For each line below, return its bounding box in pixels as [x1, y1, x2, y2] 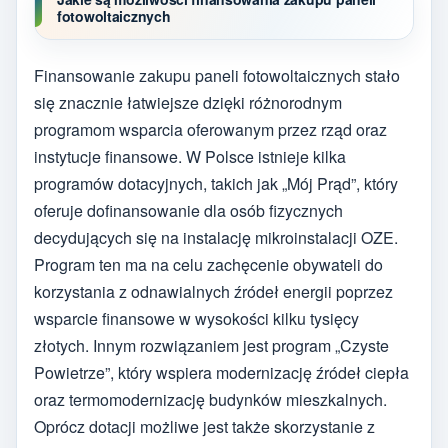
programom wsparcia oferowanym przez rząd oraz [34, 118, 387, 142]
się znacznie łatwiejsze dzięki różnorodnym [34, 91, 342, 115]
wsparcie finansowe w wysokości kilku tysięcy [34, 307, 359, 331]
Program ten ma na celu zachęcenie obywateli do [34, 253, 383, 277]
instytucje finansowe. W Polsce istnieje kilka [34, 145, 346, 169]
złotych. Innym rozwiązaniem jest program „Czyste [34, 334, 389, 358]
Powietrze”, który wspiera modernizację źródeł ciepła [34, 361, 409, 385]
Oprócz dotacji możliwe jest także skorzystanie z [34, 415, 375, 439]
